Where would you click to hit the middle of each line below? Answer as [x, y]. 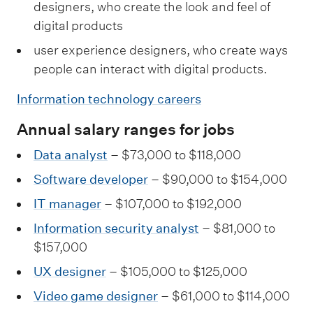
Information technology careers [109, 99]
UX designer [70, 271]
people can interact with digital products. [150, 69]
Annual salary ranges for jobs [126, 129]
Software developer [91, 179]
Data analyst [71, 154]
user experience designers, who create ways [161, 50]
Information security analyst [116, 228]
